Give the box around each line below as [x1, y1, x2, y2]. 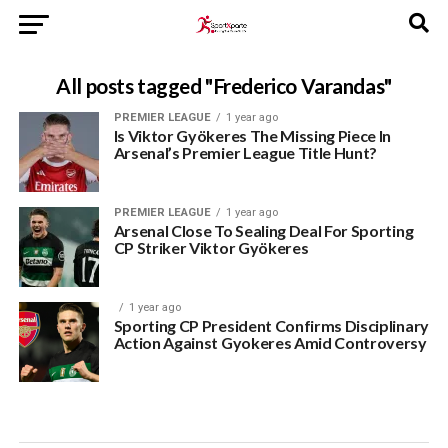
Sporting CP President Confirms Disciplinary [113, 316, 429, 335]
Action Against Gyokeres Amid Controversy [113, 333, 427, 352]
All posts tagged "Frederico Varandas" [56, 73, 392, 98]
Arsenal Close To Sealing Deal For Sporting [113, 221, 414, 240]
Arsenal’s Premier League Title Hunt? [113, 143, 378, 162]
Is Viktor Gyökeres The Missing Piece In [113, 126, 392, 145]
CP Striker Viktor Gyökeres [113, 238, 309, 257]
